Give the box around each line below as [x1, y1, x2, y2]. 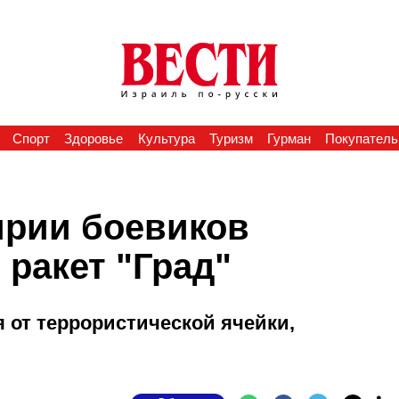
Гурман [267, 131, 312, 146]
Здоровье [64, 131, 124, 146]
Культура [137, 131, 195, 146]
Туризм [208, 131, 253, 146]
